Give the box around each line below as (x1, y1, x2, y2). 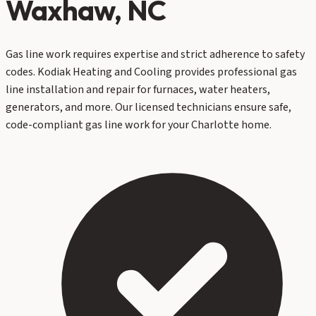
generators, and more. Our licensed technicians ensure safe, (6, 99, 291, 115)
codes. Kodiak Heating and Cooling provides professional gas (6, 63, 297, 80)
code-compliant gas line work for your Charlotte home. (6, 116, 272, 133)
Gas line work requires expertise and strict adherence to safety (6, 46, 305, 62)
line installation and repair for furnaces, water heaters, (6, 81, 270, 97)
